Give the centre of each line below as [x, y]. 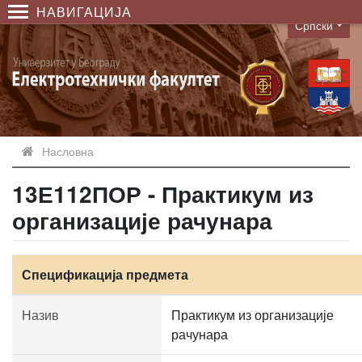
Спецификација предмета [105, 274]
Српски [314, 25]
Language [316, 34]
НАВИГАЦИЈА [84, 12]
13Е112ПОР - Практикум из [163, 194]
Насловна [68, 151]
